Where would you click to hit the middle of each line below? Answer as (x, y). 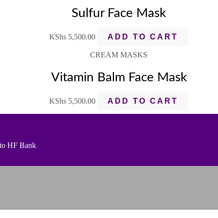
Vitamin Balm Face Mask (119, 78)
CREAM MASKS (119, 54)
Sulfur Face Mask (119, 13)
